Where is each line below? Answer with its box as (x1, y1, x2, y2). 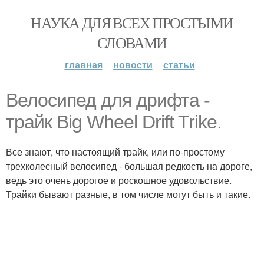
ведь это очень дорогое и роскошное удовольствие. (6, 173, 232, 187)
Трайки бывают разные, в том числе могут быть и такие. (6, 187, 250, 201)
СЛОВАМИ (97, 32, 167, 52)
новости (113, 58, 153, 71)
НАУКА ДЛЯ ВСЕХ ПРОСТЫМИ (31, 12, 233, 32)
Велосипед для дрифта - (6, 90, 210, 111)
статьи (163, 58, 195, 71)
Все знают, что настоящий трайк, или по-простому (6, 145, 225, 159)
